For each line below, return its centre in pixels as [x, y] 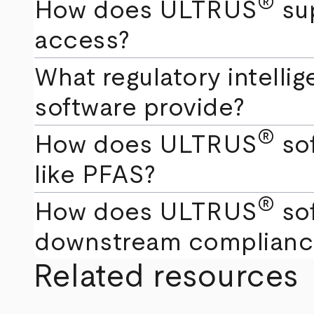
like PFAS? [95, 176]
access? [82, 41]
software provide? [140, 108]
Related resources [166, 278]
